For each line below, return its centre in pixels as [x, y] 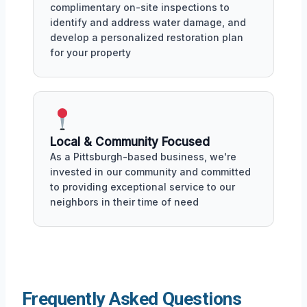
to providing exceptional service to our [143, 186]
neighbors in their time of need [124, 201]
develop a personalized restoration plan [147, 37]
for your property [90, 52]
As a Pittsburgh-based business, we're [143, 156]
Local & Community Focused [130, 142]
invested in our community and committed [150, 171]
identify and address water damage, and [148, 22]
